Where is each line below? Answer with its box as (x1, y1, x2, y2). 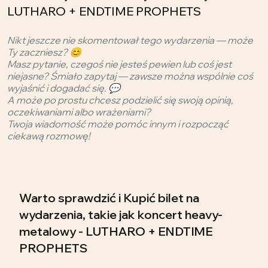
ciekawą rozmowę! (7, 129, 90, 142)
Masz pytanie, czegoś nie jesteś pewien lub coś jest (7, 57, 232, 70)
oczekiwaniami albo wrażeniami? (7, 105, 151, 118)
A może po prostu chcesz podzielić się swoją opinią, (7, 93, 233, 106)
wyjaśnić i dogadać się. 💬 (7, 81, 120, 94)
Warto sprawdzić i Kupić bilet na (19, 190, 199, 205)
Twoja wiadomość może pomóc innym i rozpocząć (7, 117, 229, 130)
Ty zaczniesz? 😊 (7, 45, 81, 58)
